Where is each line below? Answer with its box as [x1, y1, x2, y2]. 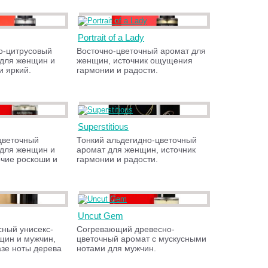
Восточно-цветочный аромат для [77, 46, 206, 56]
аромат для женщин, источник [77, 145, 196, 154]
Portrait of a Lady [78, 32, 145, 42]
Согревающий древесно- [77, 224, 175, 234]
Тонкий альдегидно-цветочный [77, 135, 197, 145]
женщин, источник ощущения [77, 56, 193, 65]
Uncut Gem [78, 211, 124, 221]
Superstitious [78, 121, 129, 132]
